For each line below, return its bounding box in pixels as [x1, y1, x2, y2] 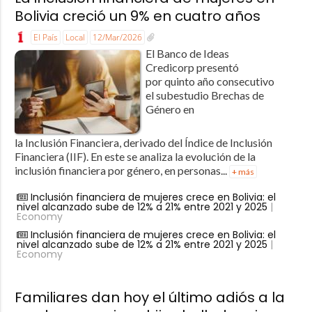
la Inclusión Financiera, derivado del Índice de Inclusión [14, 136, 272, 150]
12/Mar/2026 [92, 31, 142, 43]
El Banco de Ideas [145, 47, 229, 61]
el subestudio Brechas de [145, 88, 264, 102]
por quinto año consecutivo [145, 75, 274, 88]
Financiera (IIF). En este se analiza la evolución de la [14, 150, 256, 164]
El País [33, 31, 58, 43]
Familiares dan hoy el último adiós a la [14, 288, 285, 308]
